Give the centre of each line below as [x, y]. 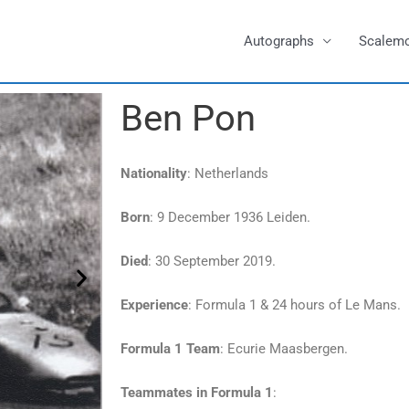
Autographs [279, 41]
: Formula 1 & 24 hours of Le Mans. [294, 305]
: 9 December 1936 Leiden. [230, 217]
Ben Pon [188, 118]
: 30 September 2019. [212, 261]
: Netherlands [228, 173]
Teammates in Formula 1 [197, 393]
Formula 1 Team [170, 349]
